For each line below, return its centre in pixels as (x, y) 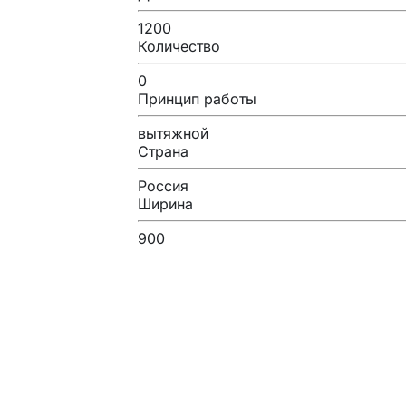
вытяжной (173, 133)
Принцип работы (197, 98)
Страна (163, 151)
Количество (179, 46)
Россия (163, 185)
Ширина (165, 203)
